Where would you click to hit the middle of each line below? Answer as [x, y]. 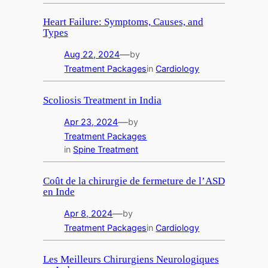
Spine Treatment [106, 150]
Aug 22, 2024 [92, 54]
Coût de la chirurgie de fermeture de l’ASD [134, 181]
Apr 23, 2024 [91, 122]
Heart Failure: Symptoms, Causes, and [123, 22]
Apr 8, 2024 [89, 214]
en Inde [59, 192]
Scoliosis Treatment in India [102, 100]
